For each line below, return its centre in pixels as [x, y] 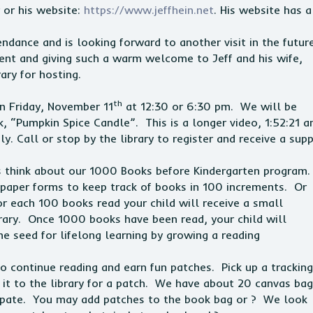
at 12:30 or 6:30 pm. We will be [210, 106]
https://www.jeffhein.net [149, 10]
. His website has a [263, 10]
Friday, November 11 [59, 106]
